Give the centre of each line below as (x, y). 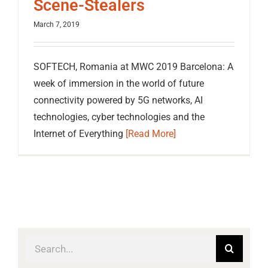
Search (39, 243)
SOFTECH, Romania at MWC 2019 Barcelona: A (133, 67)
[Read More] (151, 134)
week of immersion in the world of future (119, 84)
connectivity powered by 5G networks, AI (118, 100)
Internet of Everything (80, 134)
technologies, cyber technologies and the (119, 117)
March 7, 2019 (57, 25)
